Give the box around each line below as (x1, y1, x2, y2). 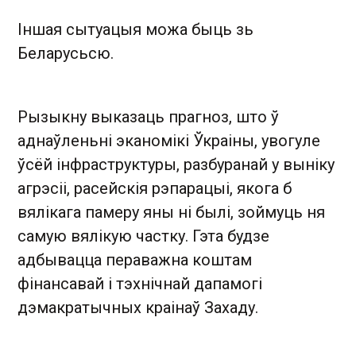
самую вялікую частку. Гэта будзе (17, 226, 269, 246)
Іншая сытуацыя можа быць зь (17, 19, 253, 39)
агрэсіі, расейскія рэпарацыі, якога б (17, 178, 292, 198)
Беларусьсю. (17, 43, 114, 63)
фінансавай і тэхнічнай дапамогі (17, 273, 262, 293)
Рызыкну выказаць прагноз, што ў (17, 106, 279, 126)
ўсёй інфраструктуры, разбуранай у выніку (17, 154, 335, 174)
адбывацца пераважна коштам (17, 250, 252, 269)
